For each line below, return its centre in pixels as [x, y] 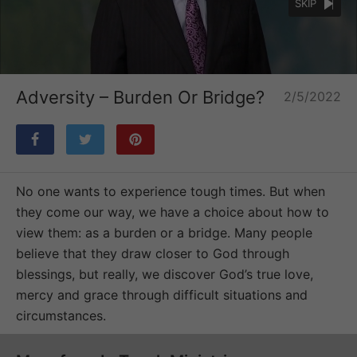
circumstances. [63, 315]
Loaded [170, 58]
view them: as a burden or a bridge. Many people [164, 232]
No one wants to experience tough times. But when [171, 191]
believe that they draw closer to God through [153, 253]
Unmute [324, 56]
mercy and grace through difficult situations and [162, 294]
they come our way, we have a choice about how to [173, 212]
